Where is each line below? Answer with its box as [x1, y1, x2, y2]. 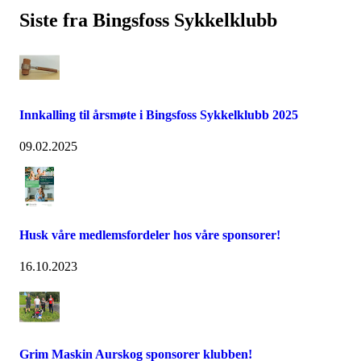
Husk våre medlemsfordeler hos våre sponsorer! [19, 227, 280, 242]
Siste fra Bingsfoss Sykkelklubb [19, 9, 277, 31]
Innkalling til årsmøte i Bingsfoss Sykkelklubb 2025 [19, 108, 298, 122]
